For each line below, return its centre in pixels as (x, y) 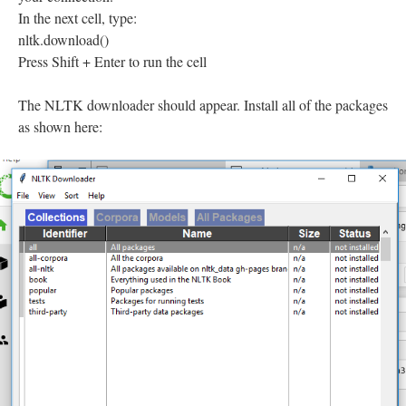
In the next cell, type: (77, 17)
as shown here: (60, 126)
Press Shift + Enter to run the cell (112, 61)
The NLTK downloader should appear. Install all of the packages (203, 104)
